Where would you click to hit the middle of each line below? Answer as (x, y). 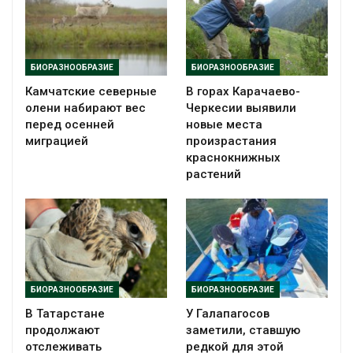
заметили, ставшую (243, 331)
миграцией (57, 141)
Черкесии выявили (241, 108)
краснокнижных (233, 158)
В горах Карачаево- (243, 92)
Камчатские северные (91, 92)
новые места (224, 125)
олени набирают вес (85, 108)
